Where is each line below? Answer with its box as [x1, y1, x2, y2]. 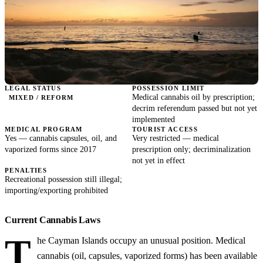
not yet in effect [131, 156, 185, 165]
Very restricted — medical [131, 133, 219, 143]
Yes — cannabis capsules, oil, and [5, 133, 117, 143]
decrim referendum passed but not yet [131, 103, 257, 113]
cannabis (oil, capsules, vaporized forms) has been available [37, 251, 258, 261]
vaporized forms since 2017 [5, 144, 96, 154]
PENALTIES [5, 166, 47, 174]
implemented [131, 114, 175, 124]
